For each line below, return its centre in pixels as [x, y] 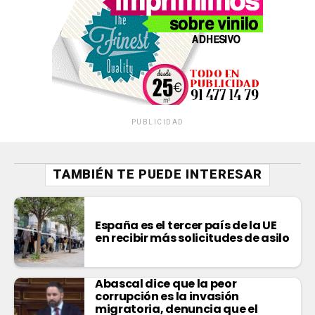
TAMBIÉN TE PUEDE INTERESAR [157, 174]
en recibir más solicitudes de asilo [192, 238]
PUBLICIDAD [157, 122]
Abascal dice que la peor [166, 283]
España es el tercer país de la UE [186, 225]
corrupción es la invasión [167, 296]
